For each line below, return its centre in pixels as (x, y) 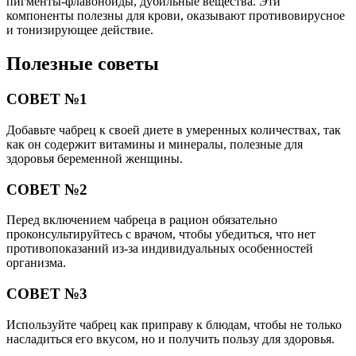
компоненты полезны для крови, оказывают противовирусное (176, 16)
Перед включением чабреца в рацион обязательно (142, 220)
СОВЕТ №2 (47, 189)
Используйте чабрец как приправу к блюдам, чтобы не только (174, 324)
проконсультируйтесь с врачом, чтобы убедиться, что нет (161, 234)
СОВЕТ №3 (47, 294)
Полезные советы (83, 64)
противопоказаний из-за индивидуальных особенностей (160, 249)
